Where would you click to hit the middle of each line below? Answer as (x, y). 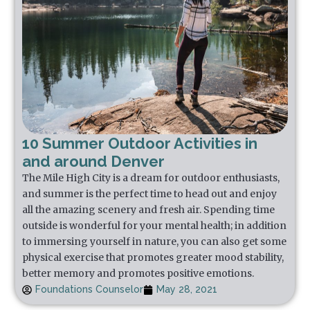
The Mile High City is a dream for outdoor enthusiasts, (151, 178)
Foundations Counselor (90, 290)
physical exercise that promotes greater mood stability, (153, 258)
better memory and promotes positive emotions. (138, 274)
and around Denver (94, 162)
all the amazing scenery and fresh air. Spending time (149, 210)
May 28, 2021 (187, 290)
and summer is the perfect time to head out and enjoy (150, 194)
